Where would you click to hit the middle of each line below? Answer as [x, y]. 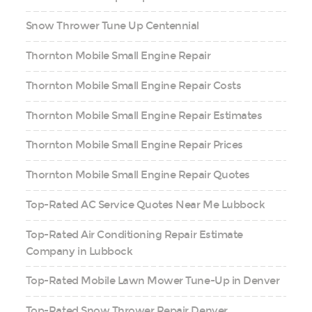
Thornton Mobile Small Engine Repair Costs [133, 85]
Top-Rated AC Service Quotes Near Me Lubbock [145, 204]
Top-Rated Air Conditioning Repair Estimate [134, 234]
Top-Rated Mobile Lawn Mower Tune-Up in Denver [153, 281]
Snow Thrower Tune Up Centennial [112, 26]
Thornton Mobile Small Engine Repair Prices [134, 145]
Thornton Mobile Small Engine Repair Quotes [138, 175]
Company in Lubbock [79, 251]
